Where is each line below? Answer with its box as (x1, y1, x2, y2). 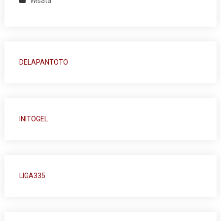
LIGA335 (19, 171, 45, 180)
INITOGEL (19, 114, 48, 123)
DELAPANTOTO (19, 58, 68, 66)
